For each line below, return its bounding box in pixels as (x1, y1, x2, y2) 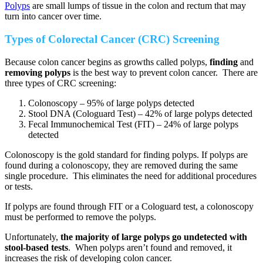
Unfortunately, (5, 231, 60, 242)
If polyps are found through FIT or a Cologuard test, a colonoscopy (5, 201, 254, 211)
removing (5, 67, 42, 77)
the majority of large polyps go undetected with (60, 231, 247, 242)
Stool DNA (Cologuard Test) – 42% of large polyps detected (28, 108, 252, 119)
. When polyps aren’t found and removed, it (68, 242, 232, 252)
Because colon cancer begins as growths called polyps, (5, 56, 210, 67)
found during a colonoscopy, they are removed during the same (5, 160, 238, 170)
